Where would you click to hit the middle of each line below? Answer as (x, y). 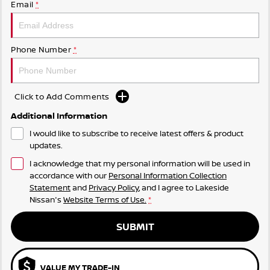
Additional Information (59, 116)
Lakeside (212, 188)
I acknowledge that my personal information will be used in (140, 164)
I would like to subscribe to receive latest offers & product (137, 133)
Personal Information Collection (168, 176)
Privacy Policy (114, 188)
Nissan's (46, 200)
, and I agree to (167, 188)
